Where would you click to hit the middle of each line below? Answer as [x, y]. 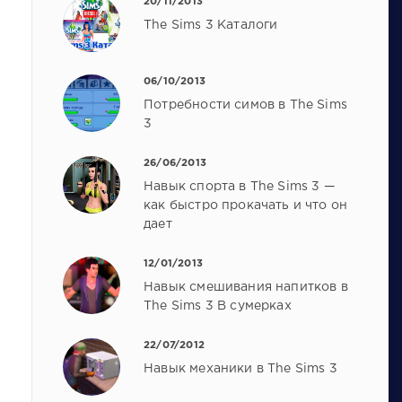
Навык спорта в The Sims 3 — [240, 187]
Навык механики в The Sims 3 [240, 368]
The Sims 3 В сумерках [218, 306]
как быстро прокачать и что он [246, 206]
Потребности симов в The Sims [245, 105]
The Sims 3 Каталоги [211, 26]
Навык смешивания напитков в [246, 287]
